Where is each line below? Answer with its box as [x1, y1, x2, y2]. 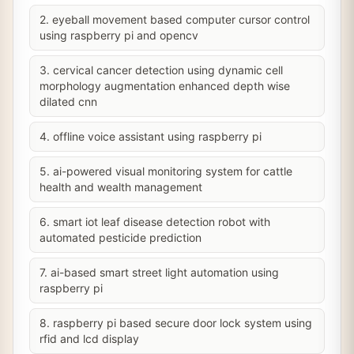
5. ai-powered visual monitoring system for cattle [40, 164, 292, 178]
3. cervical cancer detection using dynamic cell [40, 63, 283, 77]
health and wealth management [40, 180, 202, 194]
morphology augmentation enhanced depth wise [40, 79, 290, 92]
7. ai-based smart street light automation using [40, 265, 279, 279]
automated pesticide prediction [40, 231, 201, 244]
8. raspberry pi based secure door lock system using [40, 316, 312, 330]
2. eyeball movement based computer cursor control [40, 13, 310, 26]
